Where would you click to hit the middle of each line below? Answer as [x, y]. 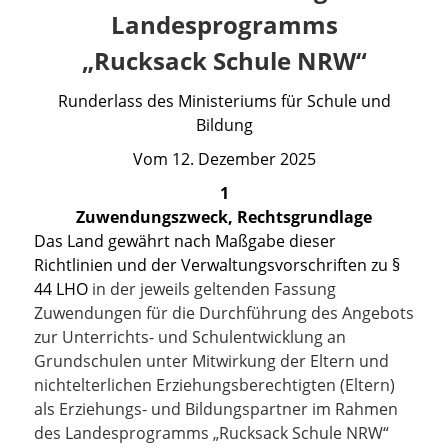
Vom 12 [161, 159]
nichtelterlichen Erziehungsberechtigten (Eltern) [214, 385]
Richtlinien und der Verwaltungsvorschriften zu [213, 265]
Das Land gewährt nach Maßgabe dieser [185, 241]
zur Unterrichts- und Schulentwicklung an [190, 337]
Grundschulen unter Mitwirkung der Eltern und [211, 361]
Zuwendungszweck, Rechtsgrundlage [224, 217]
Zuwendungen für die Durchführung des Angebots [224, 313]
